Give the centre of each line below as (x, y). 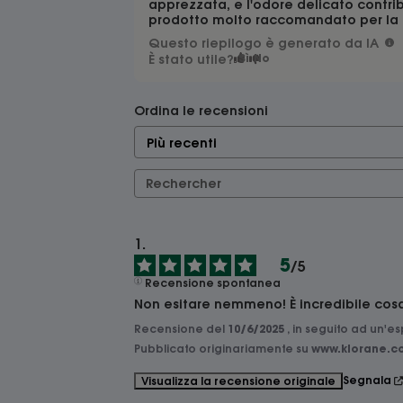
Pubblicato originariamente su (222, 348)
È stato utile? (191, 59)
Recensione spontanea (213, 282)
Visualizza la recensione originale (238, 381)
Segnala (367, 380)
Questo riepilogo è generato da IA (263, 43)
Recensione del (180, 328)
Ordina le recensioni (201, 111)
